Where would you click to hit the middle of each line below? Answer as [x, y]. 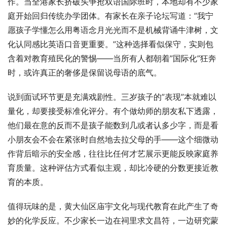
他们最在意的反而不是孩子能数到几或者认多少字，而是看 [113, 125]
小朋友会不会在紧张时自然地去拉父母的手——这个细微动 [113, 139]
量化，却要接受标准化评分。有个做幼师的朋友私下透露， [113, 111]
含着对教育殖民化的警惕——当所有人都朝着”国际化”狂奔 [112, 58]
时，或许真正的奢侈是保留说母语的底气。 [85, 72]
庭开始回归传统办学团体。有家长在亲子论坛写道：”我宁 [110, 15]
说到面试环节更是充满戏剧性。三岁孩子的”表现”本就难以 [112, 97]
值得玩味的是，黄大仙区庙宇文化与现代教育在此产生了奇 [113, 206]
